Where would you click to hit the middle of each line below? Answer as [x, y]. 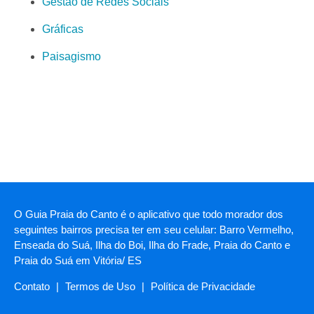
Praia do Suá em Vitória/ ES [78, 261]
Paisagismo [71, 57]
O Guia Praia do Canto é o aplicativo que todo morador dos [149, 214]
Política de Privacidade [203, 287]
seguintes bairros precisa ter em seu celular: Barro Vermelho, [154, 230]
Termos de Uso [100, 287]
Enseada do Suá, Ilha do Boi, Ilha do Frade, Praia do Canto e [152, 245]
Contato [32, 287]
